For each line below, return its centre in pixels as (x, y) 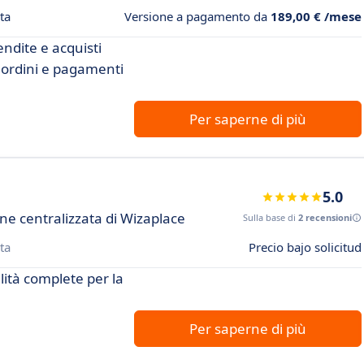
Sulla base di (271, 218)
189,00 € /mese (316, 17)
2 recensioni (325, 218)
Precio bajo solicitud (305, 247)
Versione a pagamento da (197, 17)
